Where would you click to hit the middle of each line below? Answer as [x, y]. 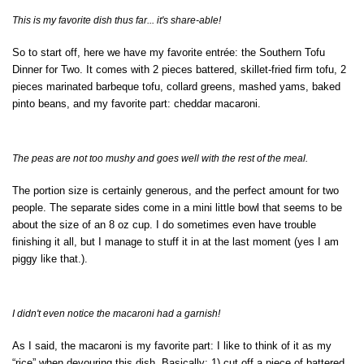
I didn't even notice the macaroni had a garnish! [116, 314]
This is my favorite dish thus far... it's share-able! [117, 21]
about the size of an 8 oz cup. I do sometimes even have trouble [164, 225]
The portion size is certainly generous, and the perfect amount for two [175, 191]
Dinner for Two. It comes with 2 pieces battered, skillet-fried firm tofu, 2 [179, 70]
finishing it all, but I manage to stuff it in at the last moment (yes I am [175, 242]
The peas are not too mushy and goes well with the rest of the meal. [160, 159]
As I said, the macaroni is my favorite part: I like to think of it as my [172, 346]
